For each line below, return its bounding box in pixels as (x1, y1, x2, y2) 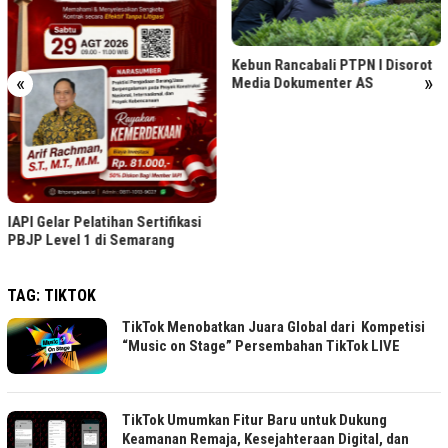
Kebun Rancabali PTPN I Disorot (231, 56, 433, 75)
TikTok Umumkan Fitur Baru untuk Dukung (122, 410, 387, 429)
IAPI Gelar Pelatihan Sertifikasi (7, 213, 202, 232)
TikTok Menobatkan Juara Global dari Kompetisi (122, 318, 425, 337)
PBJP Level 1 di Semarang (7, 231, 175, 250)
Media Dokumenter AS (231, 74, 374, 93)
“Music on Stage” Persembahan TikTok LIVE (122, 337, 400, 356)
